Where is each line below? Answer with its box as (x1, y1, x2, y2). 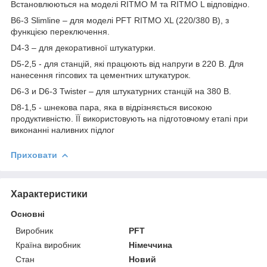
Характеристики (11, 188, 88, 199)
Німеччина (129, 240, 173, 250)
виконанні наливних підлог (11, 125, 114, 135)
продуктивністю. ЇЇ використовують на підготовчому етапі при (11, 113, 248, 123)
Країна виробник (15, 240, 80, 250)
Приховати (11, 150, 57, 160)
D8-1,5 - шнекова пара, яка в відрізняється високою (11, 102, 212, 112)
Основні (11, 209, 45, 219)
